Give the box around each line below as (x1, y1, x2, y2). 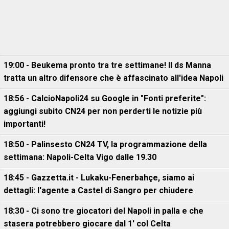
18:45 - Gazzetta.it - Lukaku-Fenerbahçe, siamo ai (4, 173, 194, 182)
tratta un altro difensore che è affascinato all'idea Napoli (4, 73, 223, 83)
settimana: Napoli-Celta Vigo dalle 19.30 (4, 152, 156, 162)
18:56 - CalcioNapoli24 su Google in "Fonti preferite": (4, 94, 206, 103)
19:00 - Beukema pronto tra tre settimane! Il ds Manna (4, 60, 211, 70)
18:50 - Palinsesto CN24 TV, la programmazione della (4, 140, 207, 149)
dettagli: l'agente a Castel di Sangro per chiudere (4, 186, 193, 195)
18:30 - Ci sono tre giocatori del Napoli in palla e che (4, 206, 203, 216)
